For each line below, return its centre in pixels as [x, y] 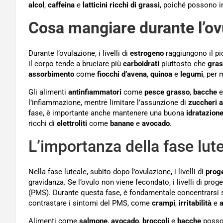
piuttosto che [183, 63]
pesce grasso [167, 92]
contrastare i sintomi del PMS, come [90, 203]
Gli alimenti [48, 92]
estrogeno [147, 53]
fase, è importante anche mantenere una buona [107, 113]
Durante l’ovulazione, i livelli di [79, 53]
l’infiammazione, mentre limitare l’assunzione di [108, 102]
